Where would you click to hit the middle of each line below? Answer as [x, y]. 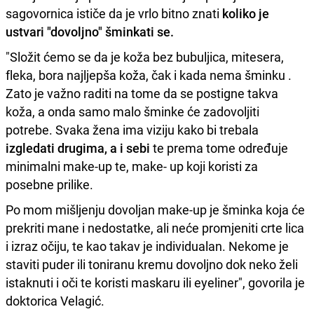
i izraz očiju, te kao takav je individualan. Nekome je [147, 246]
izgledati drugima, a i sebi [79, 148]
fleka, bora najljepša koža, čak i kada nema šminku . [149, 75]
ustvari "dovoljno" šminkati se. [90, 31]
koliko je [246, 13]
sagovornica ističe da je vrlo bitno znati [114, 13]
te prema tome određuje [220, 148]
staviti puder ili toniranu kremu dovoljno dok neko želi [152, 264]
